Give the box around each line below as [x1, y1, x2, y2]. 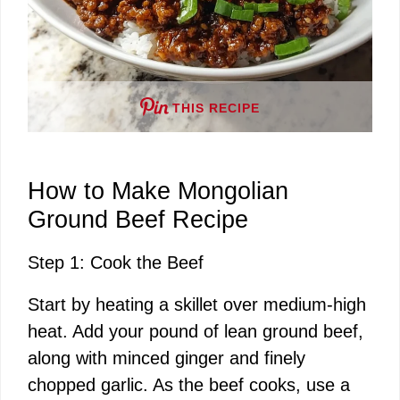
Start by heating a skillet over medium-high [28, 295, 366, 315]
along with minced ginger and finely [28, 348, 305, 369]
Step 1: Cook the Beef [28, 253, 204, 273]
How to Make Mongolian [28, 178, 288, 205]
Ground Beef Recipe [28, 206, 248, 234]
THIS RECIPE [172, 101, 260, 116]
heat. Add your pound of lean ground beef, [28, 321, 363, 342]
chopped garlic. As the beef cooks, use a [28, 375, 350, 396]
